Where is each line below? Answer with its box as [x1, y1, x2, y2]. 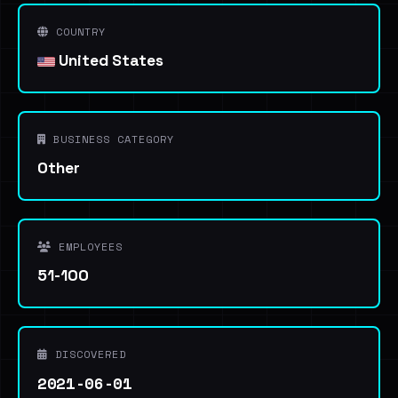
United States [55, 51, 163, 70]
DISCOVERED [48, 346, 126, 362]
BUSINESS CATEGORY [46, 131, 174, 147]
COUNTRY [49, 24, 106, 39]
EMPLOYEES [52, 239, 123, 254]
